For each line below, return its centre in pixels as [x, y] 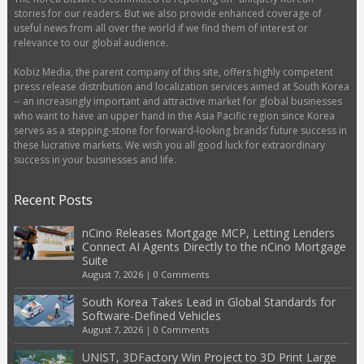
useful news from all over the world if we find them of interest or [160, 28]
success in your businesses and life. [95, 159]
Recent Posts [53, 199]
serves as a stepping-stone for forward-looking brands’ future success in [180, 130]
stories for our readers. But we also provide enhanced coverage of [167, 13]
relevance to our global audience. [91, 42]
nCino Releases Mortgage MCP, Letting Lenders [208, 232]
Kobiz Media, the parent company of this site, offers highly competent [173, 71]
